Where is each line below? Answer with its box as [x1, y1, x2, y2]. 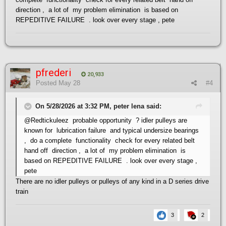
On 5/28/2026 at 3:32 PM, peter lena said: [35, 102, 161, 110]
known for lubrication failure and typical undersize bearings [24, 126, 199, 134]
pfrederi [36, 66, 71, 79]
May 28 [59, 79, 80, 87]
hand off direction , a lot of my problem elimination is [24, 146, 186, 154]
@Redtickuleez [24, 116, 69, 124]
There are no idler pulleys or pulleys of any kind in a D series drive [16, 177, 209, 185]
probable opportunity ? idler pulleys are [69, 116, 189, 124]
